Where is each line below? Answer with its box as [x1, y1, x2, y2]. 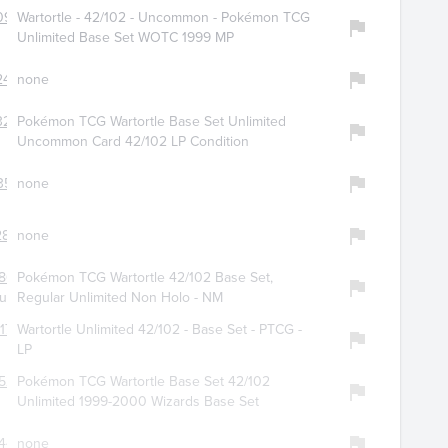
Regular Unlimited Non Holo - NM [16, 287, 223, 309]
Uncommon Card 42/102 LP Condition [16, 131, 249, 153]
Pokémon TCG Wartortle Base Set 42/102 [16, 371, 270, 393]
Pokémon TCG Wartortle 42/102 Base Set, [16, 267, 273, 289]
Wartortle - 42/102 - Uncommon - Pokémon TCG [16, 7, 310, 29]
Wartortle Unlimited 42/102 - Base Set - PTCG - [16, 319, 302, 341]
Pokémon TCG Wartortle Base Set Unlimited [16, 111, 286, 133]
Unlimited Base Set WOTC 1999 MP [16, 27, 234, 49]
